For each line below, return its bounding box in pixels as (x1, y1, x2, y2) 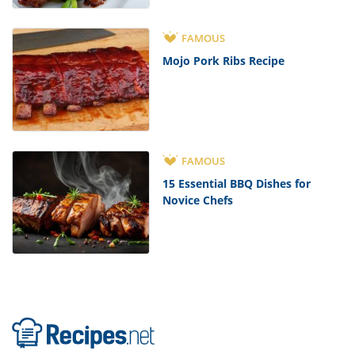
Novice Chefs (162, 192, 234, 208)
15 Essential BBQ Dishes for (162, 175, 311, 191)
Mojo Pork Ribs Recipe (162, 52, 285, 68)
